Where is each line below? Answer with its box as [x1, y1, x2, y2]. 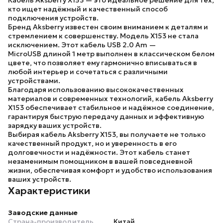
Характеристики [8, 184, 90, 197]
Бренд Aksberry [8, 22, 64, 31]
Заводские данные [8, 208, 78, 217]
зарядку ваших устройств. [8, 121, 102, 130]
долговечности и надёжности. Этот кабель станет [8, 148, 190, 157]
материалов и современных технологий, [8, 94, 155, 103]
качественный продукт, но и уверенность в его [8, 139, 177, 148]
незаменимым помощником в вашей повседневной [8, 157, 193, 166]
